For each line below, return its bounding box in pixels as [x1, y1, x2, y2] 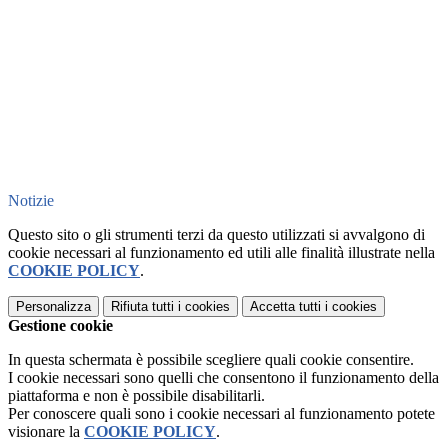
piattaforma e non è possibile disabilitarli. [8, 387, 265, 405]
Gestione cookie [8, 317, 113, 335]
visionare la [8, 423, 84, 441]
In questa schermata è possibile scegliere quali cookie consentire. [8, 351, 414, 369]
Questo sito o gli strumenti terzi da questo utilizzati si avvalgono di [8, 226, 425, 244]
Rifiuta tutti [111, 299, 174, 315]
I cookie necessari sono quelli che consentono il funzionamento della [8, 369, 439, 387]
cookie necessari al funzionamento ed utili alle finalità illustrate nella [8, 244, 435, 262]
